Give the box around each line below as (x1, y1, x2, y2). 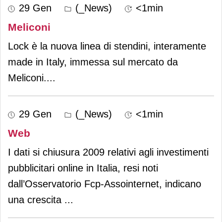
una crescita (8, 194, 64, 205)
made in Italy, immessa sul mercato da (8, 56, 178, 67)
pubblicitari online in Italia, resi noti (8, 162, 158, 173)
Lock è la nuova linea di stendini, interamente (8, 40, 206, 52)
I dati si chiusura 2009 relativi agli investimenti (8, 146, 209, 158)
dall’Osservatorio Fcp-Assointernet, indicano (8, 178, 201, 189)
